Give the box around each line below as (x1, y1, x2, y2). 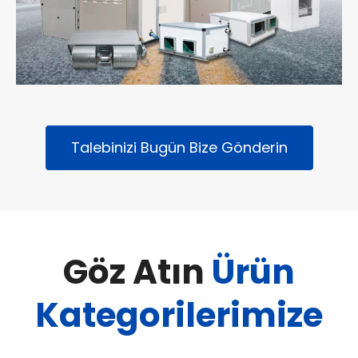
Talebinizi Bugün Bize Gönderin (70, 137, 288, 158)
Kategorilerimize (35, 292, 323, 340)
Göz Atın (63, 249, 205, 296)
